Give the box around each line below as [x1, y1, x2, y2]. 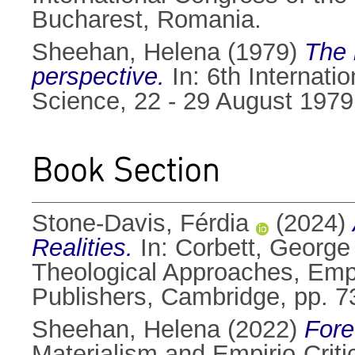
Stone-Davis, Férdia [32, 209, 249, 238]
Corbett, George [175, 234, 350, 262]
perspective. [32, 63, 165, 91]
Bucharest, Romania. [32, 6, 261, 34]
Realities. [32, 234, 133, 262]
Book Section [32, 151, 219, 189]
